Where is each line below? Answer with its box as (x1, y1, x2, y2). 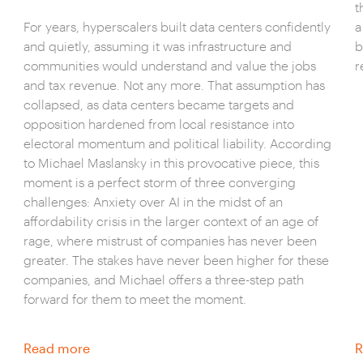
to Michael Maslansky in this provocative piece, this (23, 155, 319, 170)
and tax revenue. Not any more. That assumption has (23, 77, 325, 92)
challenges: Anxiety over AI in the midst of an (23, 194, 283, 209)
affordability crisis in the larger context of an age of (23, 213, 318, 228)
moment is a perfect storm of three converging (23, 174, 296, 190)
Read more (23, 340, 90, 356)
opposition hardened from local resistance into (23, 116, 294, 131)
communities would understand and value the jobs (23, 58, 316, 73)
